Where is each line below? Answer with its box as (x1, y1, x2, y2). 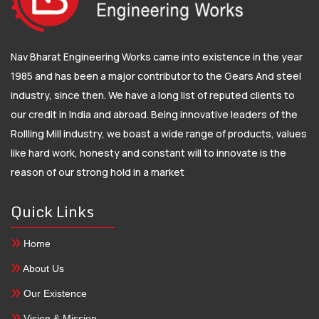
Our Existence (21, 287, 87, 299)
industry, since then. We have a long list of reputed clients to (11, 88, 295, 102)
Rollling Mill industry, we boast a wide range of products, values (11, 126, 307, 140)
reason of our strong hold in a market (11, 164, 184, 179)
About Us (21, 262, 64, 274)
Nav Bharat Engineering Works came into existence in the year (11, 49, 303, 63)
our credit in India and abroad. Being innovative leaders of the (11, 107, 298, 121)
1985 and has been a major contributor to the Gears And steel (11, 68, 301, 83)
